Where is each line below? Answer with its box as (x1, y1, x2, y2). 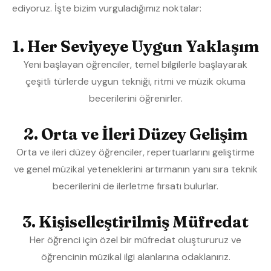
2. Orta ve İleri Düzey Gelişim (24, 125, 247, 145)
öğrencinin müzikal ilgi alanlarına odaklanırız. (41, 250, 230, 264)
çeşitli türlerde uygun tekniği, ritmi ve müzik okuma (25, 75, 246, 88)
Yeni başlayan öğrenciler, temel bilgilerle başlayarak (24, 58, 247, 71)
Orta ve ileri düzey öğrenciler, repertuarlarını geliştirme (16, 146, 255, 159)
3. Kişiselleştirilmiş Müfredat (22, 212, 249, 232)
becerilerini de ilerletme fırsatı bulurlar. (53, 180, 218, 193)
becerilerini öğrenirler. (88, 92, 183, 105)
